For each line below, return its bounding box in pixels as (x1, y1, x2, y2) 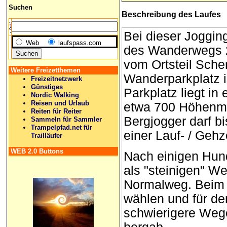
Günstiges (31, 83, 63, 91)
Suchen (9, 4, 32, 12)
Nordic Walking (31, 91, 79, 99)
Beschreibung (122, 10, 176, 19)
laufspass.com (58, 39, 101, 47)
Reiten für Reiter (31, 107, 82, 115)
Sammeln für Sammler (31, 115, 102, 123)
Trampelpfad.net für (31, 123, 92, 131)
